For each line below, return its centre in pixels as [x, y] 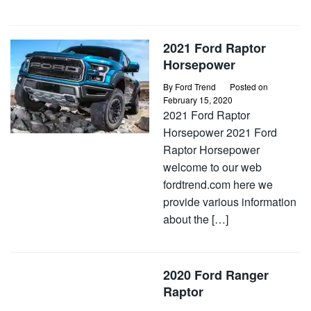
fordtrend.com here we [218, 184]
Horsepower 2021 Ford [220, 132]
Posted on [249, 86]
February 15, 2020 [198, 100]
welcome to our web [212, 167]
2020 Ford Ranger [216, 275]
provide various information [230, 202]
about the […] [196, 219]
